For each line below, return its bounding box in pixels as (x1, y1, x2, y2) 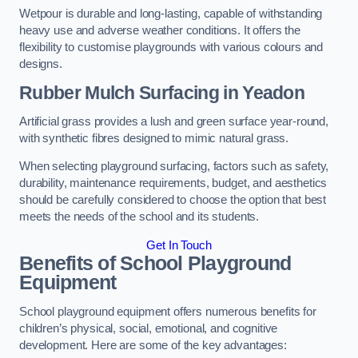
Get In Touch (146, 238, 212, 252)
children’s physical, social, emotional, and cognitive (19, 322, 278, 336)
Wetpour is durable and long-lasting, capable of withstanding (19, 6, 323, 20)
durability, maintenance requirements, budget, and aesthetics (19, 177, 328, 190)
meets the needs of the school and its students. (19, 210, 260, 224)
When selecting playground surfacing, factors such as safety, (19, 160, 329, 173)
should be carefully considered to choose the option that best (19, 193, 327, 207)
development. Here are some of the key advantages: (19, 339, 287, 352)
